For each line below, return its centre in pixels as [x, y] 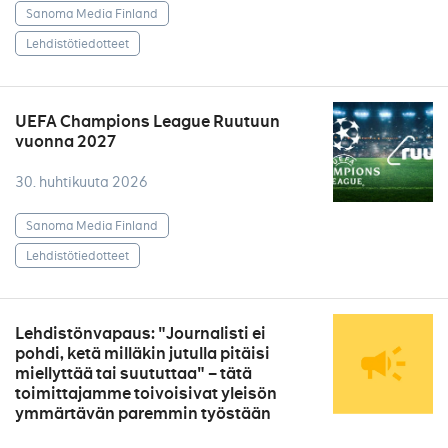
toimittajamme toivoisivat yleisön [146, 393]
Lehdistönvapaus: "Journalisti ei [140, 333]
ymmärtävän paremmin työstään [143, 413]
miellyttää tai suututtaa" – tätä [133, 373]
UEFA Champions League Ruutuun [147, 121]
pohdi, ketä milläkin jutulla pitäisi [142, 353]
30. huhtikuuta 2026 [81, 182]
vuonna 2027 [66, 141]
